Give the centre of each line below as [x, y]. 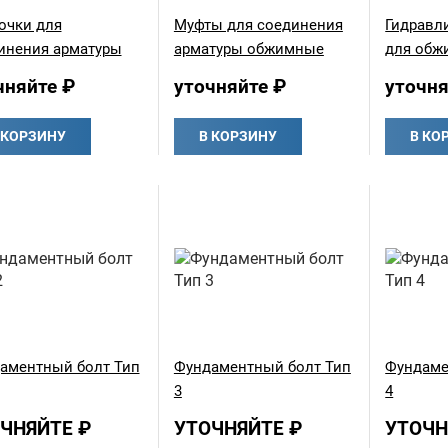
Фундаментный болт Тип [262, 367]
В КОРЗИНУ [237, 136]
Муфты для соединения [258, 25]
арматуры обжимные [248, 49]
